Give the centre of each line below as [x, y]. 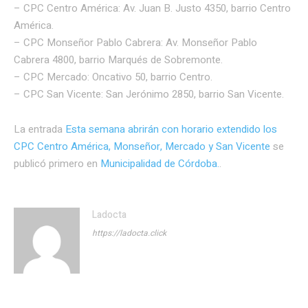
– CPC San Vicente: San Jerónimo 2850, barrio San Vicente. [149, 94]
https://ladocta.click [129, 233]
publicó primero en [57, 163]
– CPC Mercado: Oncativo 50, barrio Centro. [113, 77]
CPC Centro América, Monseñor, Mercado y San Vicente [142, 146]
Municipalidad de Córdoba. [160, 163]
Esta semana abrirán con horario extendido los [171, 129]
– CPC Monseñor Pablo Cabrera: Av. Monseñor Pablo [135, 42]
